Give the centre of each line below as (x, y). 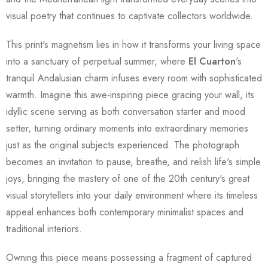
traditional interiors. (44, 229)
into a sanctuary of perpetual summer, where (97, 61)
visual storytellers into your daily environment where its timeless (132, 195)
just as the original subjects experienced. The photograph (123, 145)
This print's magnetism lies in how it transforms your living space (133, 44)
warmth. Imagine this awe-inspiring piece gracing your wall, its (130, 95)
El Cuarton (212, 61)
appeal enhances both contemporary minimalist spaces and (125, 212)
